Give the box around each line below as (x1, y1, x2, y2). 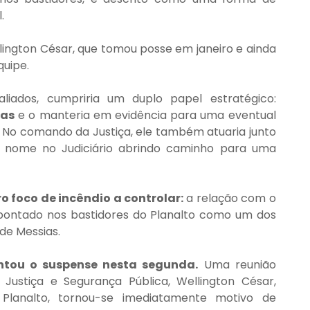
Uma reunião (198, 256, 276, 273)
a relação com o (183, 190, 276, 206)
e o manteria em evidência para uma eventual (14, 107, 276, 123)
